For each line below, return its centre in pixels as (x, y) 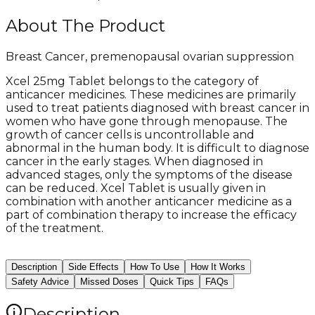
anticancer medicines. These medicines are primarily (151, 94)
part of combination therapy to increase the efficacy (151, 214)
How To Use (155, 266)
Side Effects (94, 266)
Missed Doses (109, 281)
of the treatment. (54, 228)
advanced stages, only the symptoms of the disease (149, 174)
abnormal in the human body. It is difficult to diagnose (157, 148)
